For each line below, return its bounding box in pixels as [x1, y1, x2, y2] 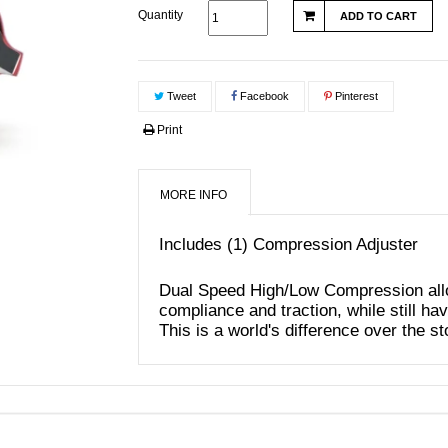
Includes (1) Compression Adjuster [159, 235, 419, 254]
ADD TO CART [340, 10, 418, 22]
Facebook [237, 90, 290, 102]
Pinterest [332, 90, 379, 102]
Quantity [138, 8, 184, 22]
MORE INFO [160, 188, 228, 202]
